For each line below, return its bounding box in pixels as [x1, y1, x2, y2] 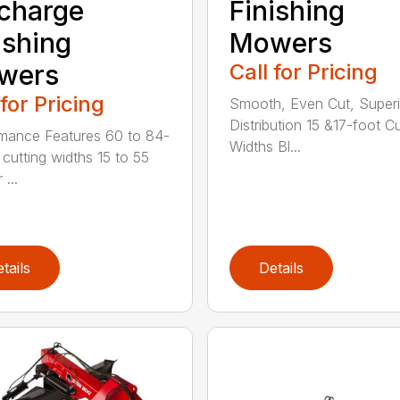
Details [258, 259, 304, 278]
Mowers [229, 26, 332, 59]
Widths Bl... [229, 137, 301, 155]
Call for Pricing [229, 58, 378, 85]
